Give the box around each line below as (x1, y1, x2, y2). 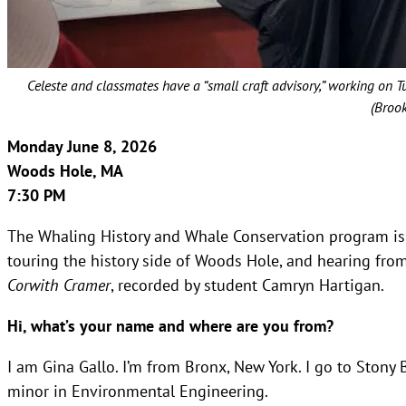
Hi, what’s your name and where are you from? (7, 314, 338, 336)
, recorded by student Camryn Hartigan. (111, 274, 384, 295)
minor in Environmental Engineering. (7, 380, 268, 401)
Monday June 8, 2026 (7, 135, 157, 157)
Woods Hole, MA (7, 159, 123, 181)
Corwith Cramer (7, 274, 111, 295)
